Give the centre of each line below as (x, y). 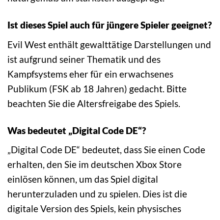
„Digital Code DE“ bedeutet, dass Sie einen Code (106, 150)
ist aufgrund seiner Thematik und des (84, 59)
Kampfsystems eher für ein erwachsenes (90, 74)
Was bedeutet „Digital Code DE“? (77, 130)
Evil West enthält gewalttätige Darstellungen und (109, 44)
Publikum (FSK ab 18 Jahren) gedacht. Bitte (97, 88)
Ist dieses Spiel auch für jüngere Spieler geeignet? (110, 25)
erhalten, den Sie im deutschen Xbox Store (95, 165)
